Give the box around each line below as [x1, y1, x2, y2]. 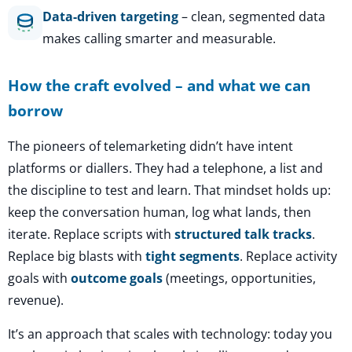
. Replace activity [240, 247, 337, 265]
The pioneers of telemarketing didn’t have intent [8, 137, 293, 155]
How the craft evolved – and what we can [8, 75, 310, 95]
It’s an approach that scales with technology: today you [8, 325, 332, 343]
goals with [8, 269, 71, 287]
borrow [8, 100, 63, 120]
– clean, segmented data [178, 7, 325, 25]
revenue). [8, 291, 64, 309]
